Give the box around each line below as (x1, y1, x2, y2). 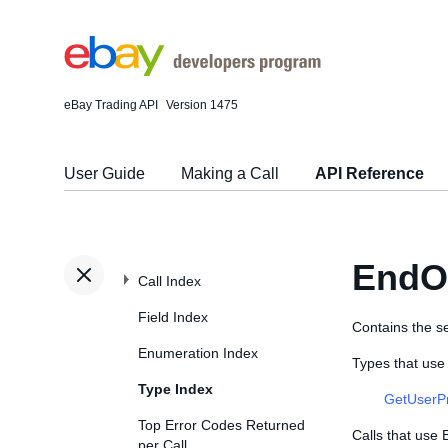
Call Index (138, 273, 201, 289)
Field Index (138, 309, 208, 325)
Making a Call (181, 165, 279, 182)
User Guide (64, 165, 145, 182)
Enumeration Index (138, 345, 258, 361)
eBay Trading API (64, 98, 158, 112)
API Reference (315, 165, 424, 182)
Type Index (138, 381, 213, 397)
